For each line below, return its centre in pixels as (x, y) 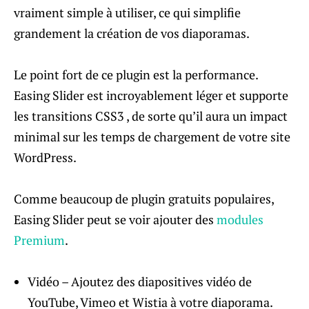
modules (239, 219)
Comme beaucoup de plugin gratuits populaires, (144, 199)
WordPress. (45, 157)
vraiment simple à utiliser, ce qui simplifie (127, 12)
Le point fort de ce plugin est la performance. (136, 74)
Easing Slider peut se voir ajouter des (114, 219)
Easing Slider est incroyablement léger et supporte (151, 95)
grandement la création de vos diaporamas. (132, 33)
